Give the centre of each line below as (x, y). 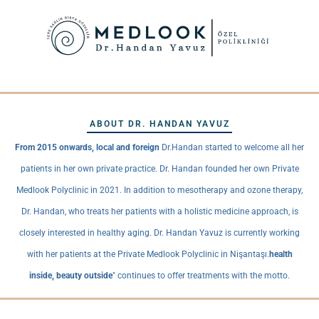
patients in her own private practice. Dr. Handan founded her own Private (159, 169)
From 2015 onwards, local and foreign (87, 148)
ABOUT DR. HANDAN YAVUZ (159, 124)
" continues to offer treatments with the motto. (201, 276)
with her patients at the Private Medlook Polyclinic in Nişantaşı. (148, 255)
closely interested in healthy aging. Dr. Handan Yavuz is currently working (159, 233)
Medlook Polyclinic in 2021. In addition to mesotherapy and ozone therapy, (159, 190)
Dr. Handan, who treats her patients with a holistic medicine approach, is (159, 212)
